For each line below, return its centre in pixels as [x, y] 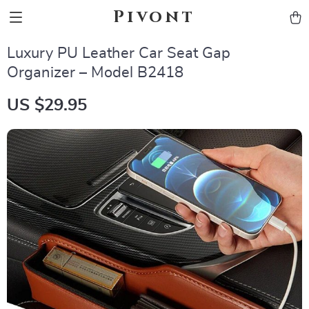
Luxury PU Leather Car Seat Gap [119, 53]
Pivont [154, 17]
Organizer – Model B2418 [95, 72]
